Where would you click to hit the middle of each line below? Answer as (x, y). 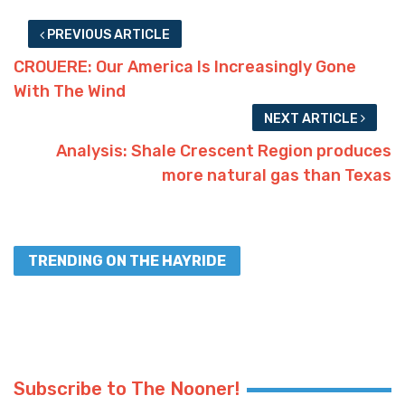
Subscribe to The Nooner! (127, 388)
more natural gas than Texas (277, 175)
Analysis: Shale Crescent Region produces (224, 151)
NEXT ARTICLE (313, 119)
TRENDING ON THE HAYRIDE (127, 260)
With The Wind (70, 91)
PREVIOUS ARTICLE (107, 35)
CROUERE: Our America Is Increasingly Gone (185, 66)
